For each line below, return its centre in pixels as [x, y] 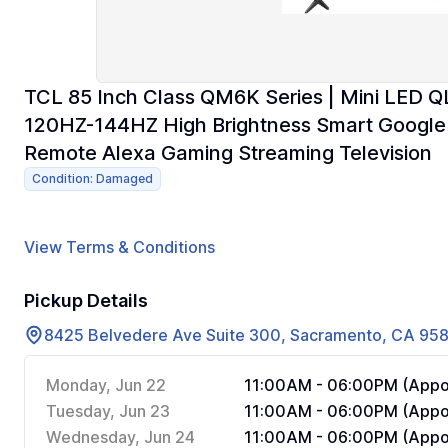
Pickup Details [86, 300]
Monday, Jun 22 [106, 385]
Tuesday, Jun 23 [108, 411]
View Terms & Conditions [119, 247]
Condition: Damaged [92, 178]
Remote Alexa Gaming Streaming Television [228, 153]
